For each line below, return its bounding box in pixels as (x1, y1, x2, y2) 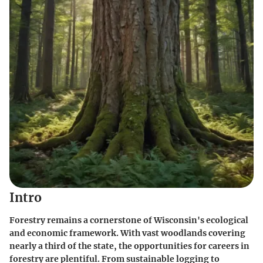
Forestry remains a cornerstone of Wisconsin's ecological (9, 214, 248, 225)
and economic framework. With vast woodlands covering (9, 227, 245, 238)
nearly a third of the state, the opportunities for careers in (9, 240, 249, 251)
